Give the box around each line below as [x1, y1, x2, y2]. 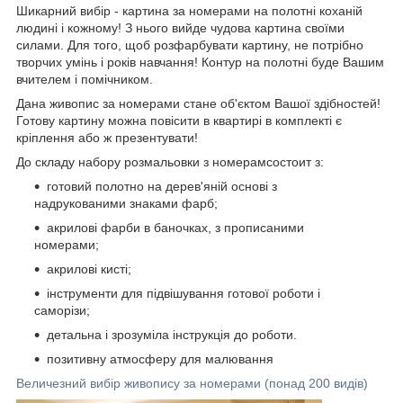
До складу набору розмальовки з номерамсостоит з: [16, 154, 324, 169]
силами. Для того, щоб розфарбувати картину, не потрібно [16, 37, 363, 52]
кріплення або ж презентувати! [16, 130, 198, 145]
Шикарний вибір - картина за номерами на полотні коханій [16, 3, 363, 18]
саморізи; [34, 302, 90, 318]
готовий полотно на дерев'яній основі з [47, 178, 277, 193]
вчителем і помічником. [16, 71, 153, 86]
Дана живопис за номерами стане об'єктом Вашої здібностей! [16, 95, 381, 111]
